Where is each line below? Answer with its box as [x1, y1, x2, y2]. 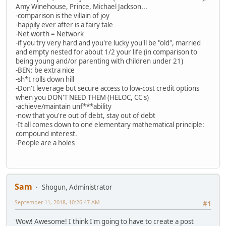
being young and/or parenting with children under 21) [16, 56, 183, 66]
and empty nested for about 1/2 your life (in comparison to [16, 47, 197, 57]
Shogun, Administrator [42, 183, 112, 192]
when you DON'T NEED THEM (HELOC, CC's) [16, 93, 149, 102]
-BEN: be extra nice [16, 66, 75, 75]
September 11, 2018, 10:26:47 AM [15, 198, 100, 206]
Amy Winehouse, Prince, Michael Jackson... [16, 2, 147, 12]
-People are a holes [16, 138, 75, 148]
